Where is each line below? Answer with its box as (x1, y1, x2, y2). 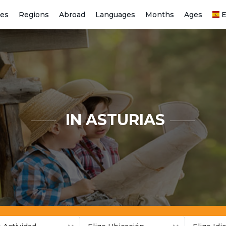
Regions (19, 10, 49, 19)
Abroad (59, 10, 85, 19)
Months (145, 10, 174, 19)
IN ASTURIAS (61, 110, 165, 129)
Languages (95, 10, 135, 19)
